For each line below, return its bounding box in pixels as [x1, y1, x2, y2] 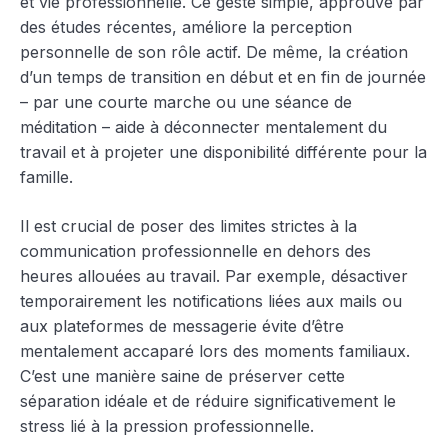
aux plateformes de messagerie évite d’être [20, 315, 344, 336]
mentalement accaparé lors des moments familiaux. [20, 340, 410, 361]
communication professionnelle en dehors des [20, 240, 371, 261]
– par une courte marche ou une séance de [20, 91, 352, 112]
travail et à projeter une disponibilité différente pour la [20, 141, 427, 162]
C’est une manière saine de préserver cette [20, 365, 345, 386]
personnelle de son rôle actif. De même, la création [20, 41, 408, 62]
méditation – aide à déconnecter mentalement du [20, 116, 387, 137]
